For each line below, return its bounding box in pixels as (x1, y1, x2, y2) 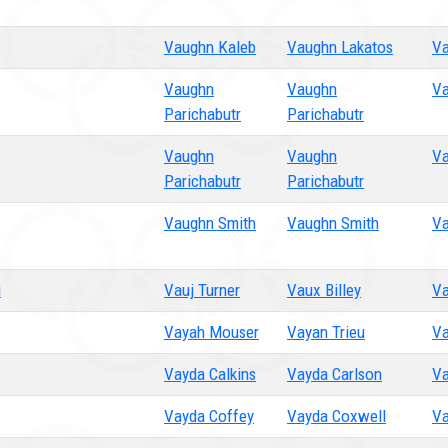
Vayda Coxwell (287, 406, 386, 426)
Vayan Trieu (287, 322, 365, 342)
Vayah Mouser (164, 322, 259, 342)
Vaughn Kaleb (164, 37, 256, 57)
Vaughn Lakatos (287, 37, 393, 57)
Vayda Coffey (164, 406, 254, 426)
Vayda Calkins (164, 364, 256, 384)
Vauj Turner (164, 280, 240, 300)
